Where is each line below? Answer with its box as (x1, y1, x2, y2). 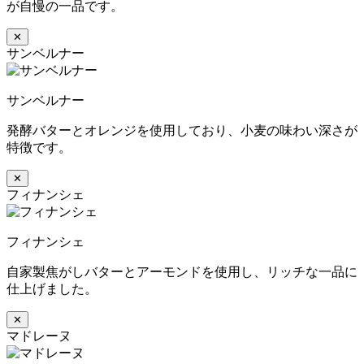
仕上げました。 (6, 281, 97, 296)
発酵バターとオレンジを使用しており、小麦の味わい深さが (6, 123, 357, 137)
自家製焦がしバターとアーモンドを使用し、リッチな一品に (6, 264, 357, 279)
